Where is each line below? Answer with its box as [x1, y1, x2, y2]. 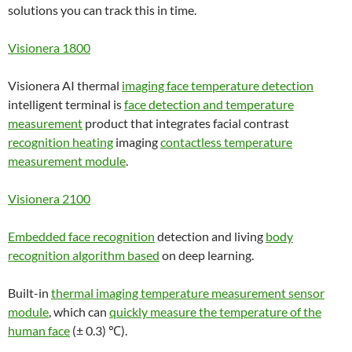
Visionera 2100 [8, 191, 90, 206]
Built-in [8, 285, 51, 300]
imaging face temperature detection [122, 78, 313, 93]
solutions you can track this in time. [8, 2, 196, 17]
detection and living [155, 229, 266, 244]
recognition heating [8, 134, 113, 149]
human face [8, 323, 70, 338]
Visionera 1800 [8, 40, 90, 55]
